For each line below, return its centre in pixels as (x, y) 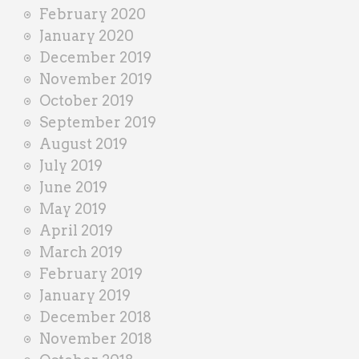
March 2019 (81, 252)
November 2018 (96, 338)
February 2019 (91, 273)
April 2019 (76, 230)
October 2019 (87, 100)
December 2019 (95, 57)
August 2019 (83, 143)
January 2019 (85, 295)
